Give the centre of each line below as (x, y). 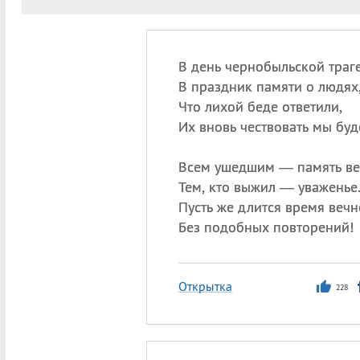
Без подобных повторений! (266, 227)
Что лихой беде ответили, (260, 106)
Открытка (205, 286)
